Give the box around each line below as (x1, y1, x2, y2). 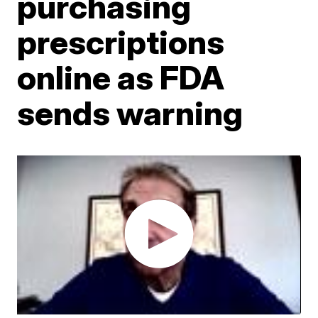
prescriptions (17, 21, 225, 62)
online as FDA (17, 57, 225, 97)
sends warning (17, 92, 243, 133)
